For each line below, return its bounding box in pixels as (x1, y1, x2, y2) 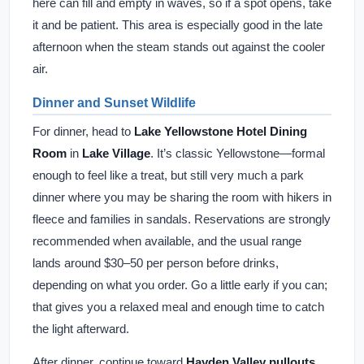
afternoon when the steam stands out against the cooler (32, 40, 325, 54)
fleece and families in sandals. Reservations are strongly (32, 212, 331, 226)
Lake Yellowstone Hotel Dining (134, 124, 307, 138)
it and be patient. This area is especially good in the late (32, 18, 323, 32)
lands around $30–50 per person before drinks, (32, 256, 279, 270)
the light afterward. (32, 322, 129, 336)
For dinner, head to (32, 124, 134, 138)
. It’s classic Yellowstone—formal (150, 146, 325, 160)
